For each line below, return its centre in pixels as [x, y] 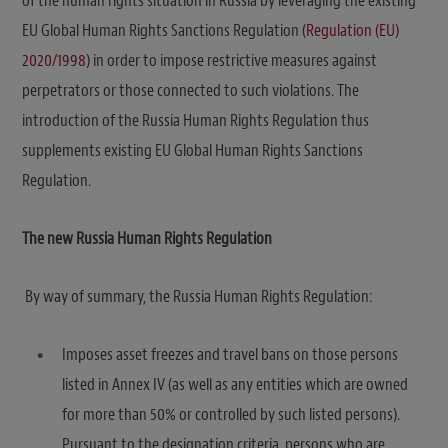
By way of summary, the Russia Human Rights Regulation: [197, 296]
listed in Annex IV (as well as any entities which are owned [235, 384]
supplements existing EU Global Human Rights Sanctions [192, 150]
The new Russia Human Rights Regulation [147, 238]
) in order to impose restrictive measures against [231, 60]
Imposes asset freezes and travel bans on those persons [230, 354]
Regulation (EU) [352, 30]
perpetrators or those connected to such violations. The [190, 90]
